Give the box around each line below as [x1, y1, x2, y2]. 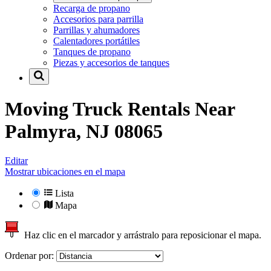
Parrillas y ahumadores [53, 25, 140, 36]
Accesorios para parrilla [53, 14, 143, 25]
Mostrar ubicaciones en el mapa [5, 166, 125, 177]
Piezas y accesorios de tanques [53, 57, 169, 68]
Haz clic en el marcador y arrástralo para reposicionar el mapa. [19, 230, 261, 241]
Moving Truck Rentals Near [5, 97, 235, 120]
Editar [5, 155, 28, 166]
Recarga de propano [53, 3, 130, 14]
